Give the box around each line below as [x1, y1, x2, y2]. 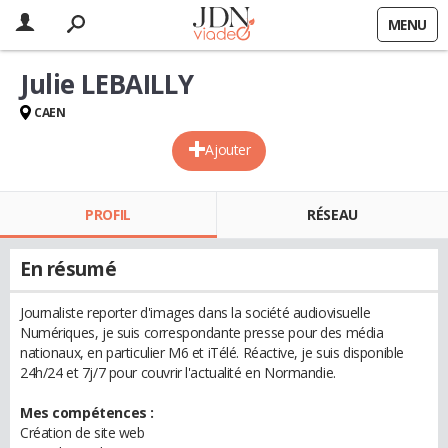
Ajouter [205, 140, 251, 159]
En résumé [20, 256, 117, 282]
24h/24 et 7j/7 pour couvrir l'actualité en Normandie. [20, 363, 336, 382]
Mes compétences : [20, 403, 154, 422]
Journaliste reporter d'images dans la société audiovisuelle [20, 303, 371, 322]
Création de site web [20, 423, 145, 442]
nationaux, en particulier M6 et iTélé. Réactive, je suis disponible [20, 343, 404, 362]
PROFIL [85, 205, 131, 224]
